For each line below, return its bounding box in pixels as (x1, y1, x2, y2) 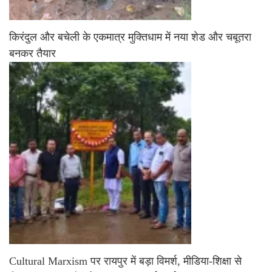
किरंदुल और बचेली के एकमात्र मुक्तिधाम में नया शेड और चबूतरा (9, 30, 251, 43)
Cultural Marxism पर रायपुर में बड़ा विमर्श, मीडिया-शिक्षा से (9, 254, 242, 267)
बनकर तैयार (9, 47, 56, 59)
